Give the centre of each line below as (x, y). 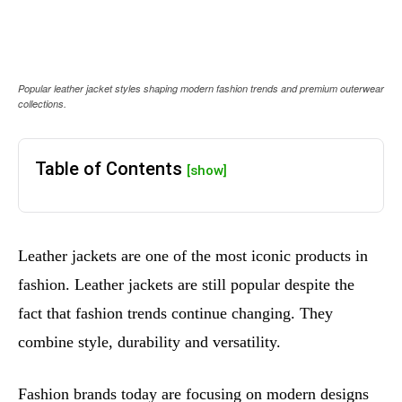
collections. (42, 104)
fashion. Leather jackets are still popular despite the (186, 285)
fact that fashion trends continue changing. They (175, 314)
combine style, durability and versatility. (149, 342)
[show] (207, 171)
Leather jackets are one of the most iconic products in (193, 256)
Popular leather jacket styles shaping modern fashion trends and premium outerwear (201, 89)
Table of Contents (111, 169)
